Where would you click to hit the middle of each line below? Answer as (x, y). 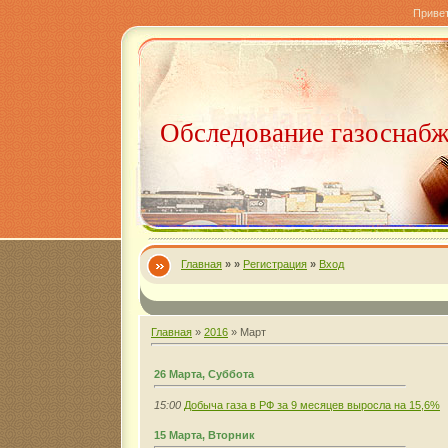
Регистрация (275, 264)
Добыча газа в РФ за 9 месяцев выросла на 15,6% (312, 404)
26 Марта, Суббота (204, 373)
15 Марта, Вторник (204, 434)
